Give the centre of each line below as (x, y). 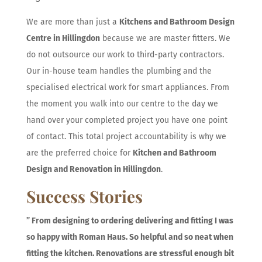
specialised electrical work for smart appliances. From (127, 87)
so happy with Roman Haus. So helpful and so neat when (130, 237)
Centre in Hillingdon (63, 38)
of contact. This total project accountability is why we (126, 136)
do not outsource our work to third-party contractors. (125, 54)
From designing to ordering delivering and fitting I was (132, 220)
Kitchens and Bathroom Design (177, 22)
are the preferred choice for (79, 153)
